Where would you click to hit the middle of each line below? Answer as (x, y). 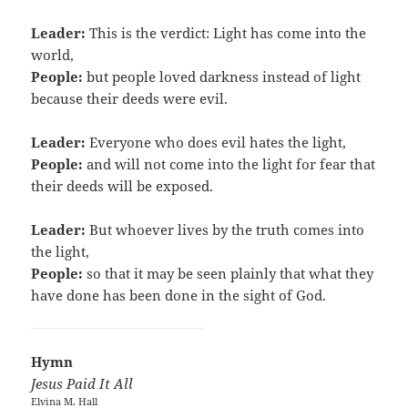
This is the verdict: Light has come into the (226, 33)
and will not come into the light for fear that (229, 164)
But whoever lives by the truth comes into (225, 230)
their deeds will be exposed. (122, 186)
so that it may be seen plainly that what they (229, 274)
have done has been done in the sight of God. (179, 296)
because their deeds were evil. (130, 99)
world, (53, 55)
